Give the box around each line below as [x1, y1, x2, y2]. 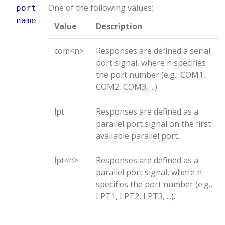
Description [96, 21, 142, 32]
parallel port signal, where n [96, 167, 202, 178]
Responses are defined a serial [96, 45, 210, 56]
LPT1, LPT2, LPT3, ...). [96, 191, 175, 202]
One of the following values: [48, 2, 153, 13]
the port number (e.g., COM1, [96, 69, 205, 80]
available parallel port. [96, 130, 179, 141]
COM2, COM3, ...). [96, 81, 159, 92]
